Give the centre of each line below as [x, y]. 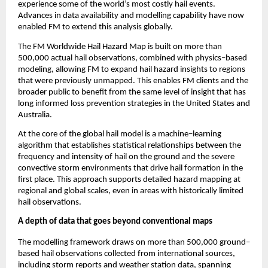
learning [207, 135]
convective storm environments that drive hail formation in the [130, 169]
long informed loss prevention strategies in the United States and [134, 103]
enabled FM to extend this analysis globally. [95, 28]
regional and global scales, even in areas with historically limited [131, 191]
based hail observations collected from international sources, [127, 254]
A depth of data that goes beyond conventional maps [115, 222]
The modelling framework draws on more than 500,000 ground [132, 243]
